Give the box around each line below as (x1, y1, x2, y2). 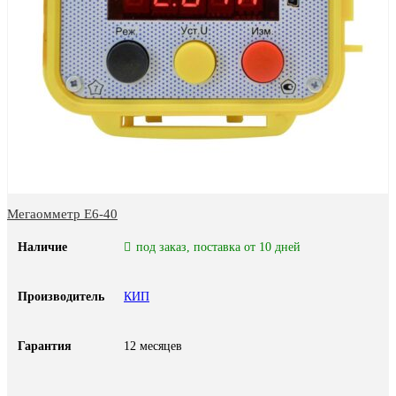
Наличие (18, 240, 67, 255)
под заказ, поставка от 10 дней (135, 240, 301, 255)
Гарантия (18, 339, 72, 354)
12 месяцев (124, 339, 182, 354)
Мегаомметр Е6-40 (7, 207, 118, 222)
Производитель (18, 290, 104, 304)
